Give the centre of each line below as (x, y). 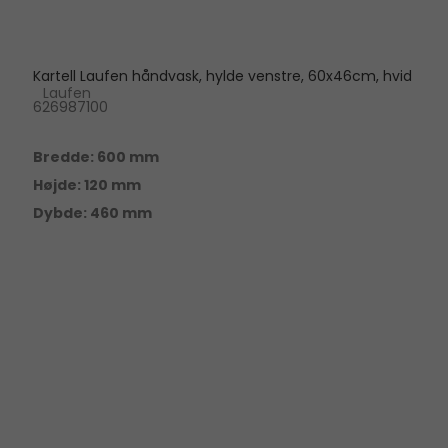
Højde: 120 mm (86, 184)
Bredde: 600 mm (95, 156)
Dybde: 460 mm (92, 212)
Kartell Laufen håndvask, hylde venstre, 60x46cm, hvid (222, 75)
